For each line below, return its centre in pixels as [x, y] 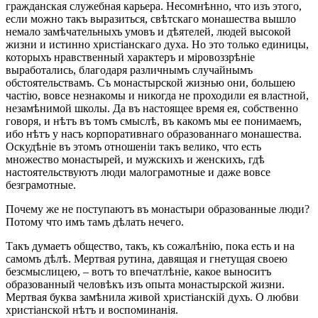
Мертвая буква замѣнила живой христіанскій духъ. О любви [152, 297]
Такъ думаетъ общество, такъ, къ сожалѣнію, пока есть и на [150, 246]
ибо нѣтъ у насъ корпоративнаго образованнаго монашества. [154, 133]
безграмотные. [41, 185]
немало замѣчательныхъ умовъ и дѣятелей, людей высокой [148, 31]
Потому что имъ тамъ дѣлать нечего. [95, 221]
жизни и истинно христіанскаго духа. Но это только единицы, [157, 44]
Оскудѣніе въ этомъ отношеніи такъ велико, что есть [133, 146]
